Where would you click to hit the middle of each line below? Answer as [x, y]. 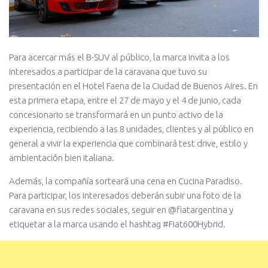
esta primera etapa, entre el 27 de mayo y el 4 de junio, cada [125, 100]
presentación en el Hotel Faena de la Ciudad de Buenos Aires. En [133, 86]
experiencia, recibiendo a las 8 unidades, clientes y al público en [131, 129]
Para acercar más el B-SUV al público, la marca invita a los [119, 57]
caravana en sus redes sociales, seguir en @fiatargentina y [121, 210]
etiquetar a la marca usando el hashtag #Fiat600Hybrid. [117, 224]
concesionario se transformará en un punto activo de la [116, 115]
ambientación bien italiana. [62, 158]
